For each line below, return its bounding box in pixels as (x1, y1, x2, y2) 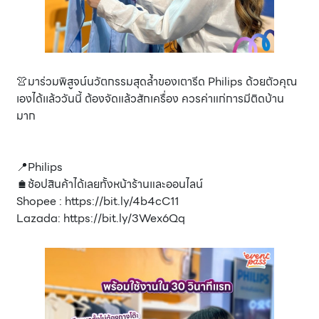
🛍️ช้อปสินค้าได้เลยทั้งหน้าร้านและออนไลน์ (16, 175, 203, 194)
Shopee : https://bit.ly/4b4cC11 (16, 192, 179, 211)
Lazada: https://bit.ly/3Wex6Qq (16, 209, 185, 228)
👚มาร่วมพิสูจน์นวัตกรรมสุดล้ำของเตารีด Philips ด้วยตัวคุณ (16, 73, 297, 91)
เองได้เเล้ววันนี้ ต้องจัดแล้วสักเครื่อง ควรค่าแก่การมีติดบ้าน (16, 90, 284, 108)
